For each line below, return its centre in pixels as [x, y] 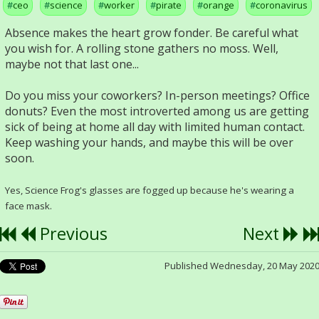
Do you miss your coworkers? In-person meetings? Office [157, 95]
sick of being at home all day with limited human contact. [155, 127]
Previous [72, 234]
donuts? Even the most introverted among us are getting [157, 111]
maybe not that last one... [72, 64]
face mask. [28, 206]
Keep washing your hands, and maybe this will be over [149, 142]
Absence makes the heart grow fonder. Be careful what [152, 33]
